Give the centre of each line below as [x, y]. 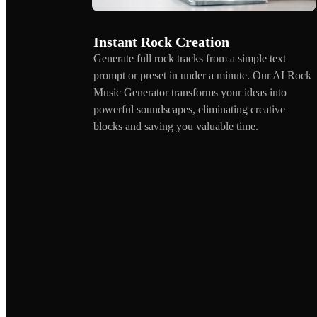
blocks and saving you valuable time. [176, 126]
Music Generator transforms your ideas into [190, 92]
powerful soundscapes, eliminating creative [189, 109]
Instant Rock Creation [161, 41]
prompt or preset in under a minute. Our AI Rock [202, 75]
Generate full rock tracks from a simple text [190, 58]
